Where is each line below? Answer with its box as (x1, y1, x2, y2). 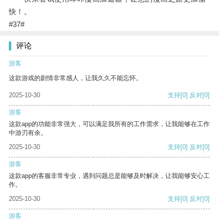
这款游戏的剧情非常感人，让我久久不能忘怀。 (9, 74, 142, 82)
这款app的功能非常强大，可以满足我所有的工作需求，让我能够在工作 (9, 120, 210, 128)
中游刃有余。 (9, 129, 47, 137)
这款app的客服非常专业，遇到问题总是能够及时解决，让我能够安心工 (9, 172, 210, 180)
